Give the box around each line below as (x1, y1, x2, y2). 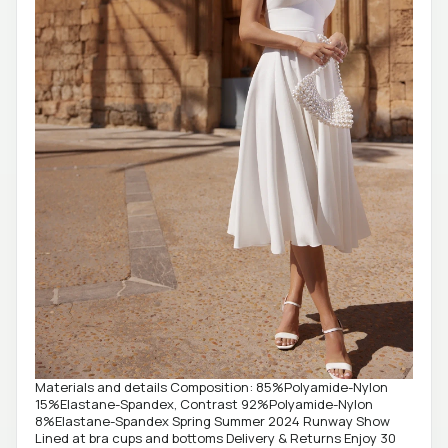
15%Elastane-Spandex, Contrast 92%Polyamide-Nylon (35, 395, 373, 414)
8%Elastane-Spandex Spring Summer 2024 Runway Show (35, 412, 390, 431)
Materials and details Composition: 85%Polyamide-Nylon (35, 378, 388, 397)
